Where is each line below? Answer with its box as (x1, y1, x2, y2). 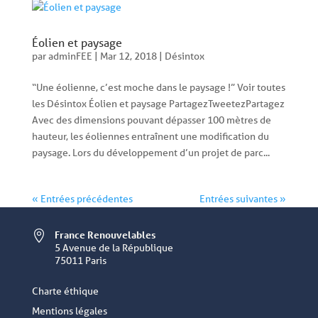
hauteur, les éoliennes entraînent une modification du (31, 130, 269, 143)
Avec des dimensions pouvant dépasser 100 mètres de (31, 114, 271, 126)
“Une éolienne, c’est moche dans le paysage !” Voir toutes (31, 81, 285, 94)
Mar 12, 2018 (99, 50, 157, 62)
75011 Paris (54, 254, 106, 267)
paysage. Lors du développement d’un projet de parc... (31, 146, 270, 159)
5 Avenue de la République (54, 241, 173, 254)
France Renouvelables (54, 228, 155, 241)
